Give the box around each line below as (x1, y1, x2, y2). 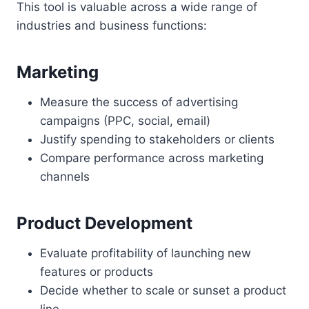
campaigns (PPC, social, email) (40, 113, 210, 128)
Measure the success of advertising (40, 94, 238, 109)
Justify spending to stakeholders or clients (40, 132, 275, 146)
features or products (40, 264, 153, 279)
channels (40, 169, 90, 183)
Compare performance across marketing (40, 150, 263, 165)
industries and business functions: (17, 18, 207, 32)
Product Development (17, 212, 192, 233)
